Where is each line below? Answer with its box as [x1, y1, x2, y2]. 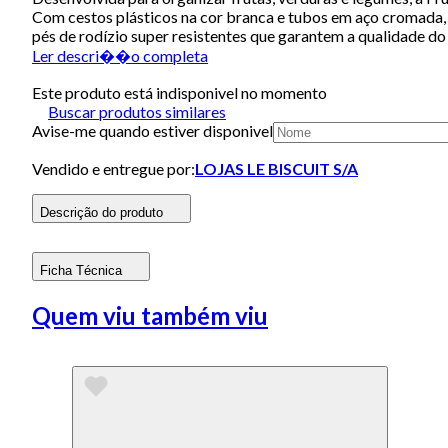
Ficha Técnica [40, 262, 122, 278]
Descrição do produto [40, 204, 163, 220]
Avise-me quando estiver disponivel [32, 120, 273, 140]
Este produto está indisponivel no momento [32, 82, 327, 102]
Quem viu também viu [32, 300, 268, 330]
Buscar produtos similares [48, 101, 226, 121]
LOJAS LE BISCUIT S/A [195, 158, 358, 178]
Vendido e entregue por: [32, 158, 195, 178]
